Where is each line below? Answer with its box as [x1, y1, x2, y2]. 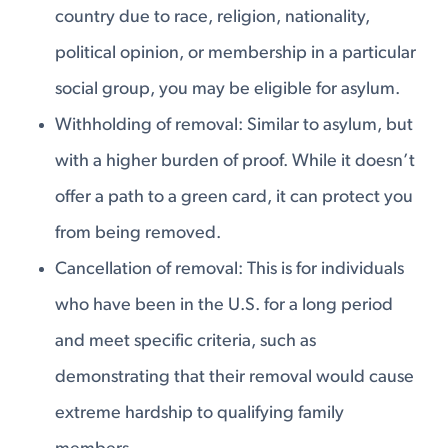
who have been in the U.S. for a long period [55, 295, 394, 315]
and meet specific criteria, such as [55, 331, 317, 351]
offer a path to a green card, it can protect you [55, 187, 414, 207]
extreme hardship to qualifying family [55, 403, 345, 423]
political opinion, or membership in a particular [55, 43, 417, 63]
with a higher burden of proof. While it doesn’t [55, 151, 416, 171]
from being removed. [55, 223, 222, 243]
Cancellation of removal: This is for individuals [55, 259, 405, 279]
